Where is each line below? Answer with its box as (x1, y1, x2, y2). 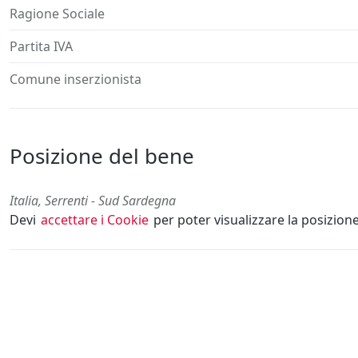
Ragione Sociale (10, 5, 105, 23)
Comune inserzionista (10, 70, 141, 89)
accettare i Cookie (41, 211, 149, 229)
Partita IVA (10, 38, 73, 56)
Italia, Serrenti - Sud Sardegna (10, 192, 176, 210)
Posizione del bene (10, 141, 194, 171)
